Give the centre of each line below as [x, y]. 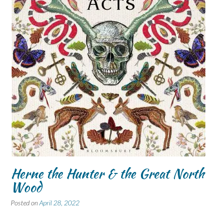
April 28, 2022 [59, 203]
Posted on [25, 203]
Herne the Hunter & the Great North [107, 174]
